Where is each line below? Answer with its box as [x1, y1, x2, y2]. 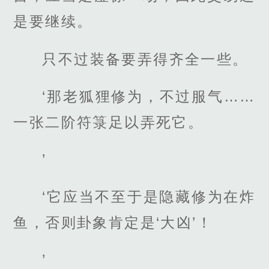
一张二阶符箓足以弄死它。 [13, 113, 204, 130]
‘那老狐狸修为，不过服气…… [42, 88, 256, 104]
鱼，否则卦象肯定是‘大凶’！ [13, 214, 213, 231]
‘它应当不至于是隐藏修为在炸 [42, 189, 256, 205]
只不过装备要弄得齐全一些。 [42, 50, 249, 67]
